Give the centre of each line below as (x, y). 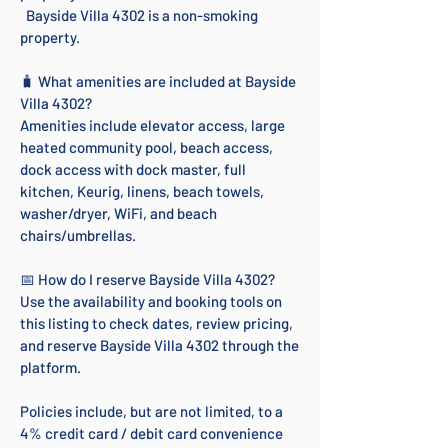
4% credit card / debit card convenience (151, 433)
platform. (50, 367)
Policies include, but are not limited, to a (151, 411)
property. (50, 37)
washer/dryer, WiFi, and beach (118, 213)
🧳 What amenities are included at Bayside (158, 81)
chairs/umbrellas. (78, 235)
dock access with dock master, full (133, 169)
